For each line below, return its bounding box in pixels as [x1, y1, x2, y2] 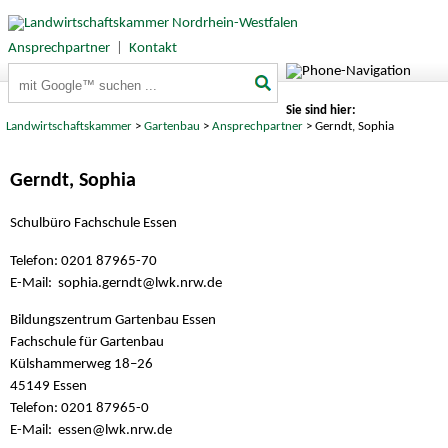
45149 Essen [10, 378, 87, 394]
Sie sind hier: [285, 103, 356, 117]
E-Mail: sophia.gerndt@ [10, 275, 155, 291]
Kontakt [128, 40, 177, 56]
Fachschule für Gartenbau [10, 334, 164, 350]
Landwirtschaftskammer [6, 119, 133, 133]
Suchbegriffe [8, 65, 84, 81]
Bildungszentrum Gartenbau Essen [10, 312, 216, 328]
